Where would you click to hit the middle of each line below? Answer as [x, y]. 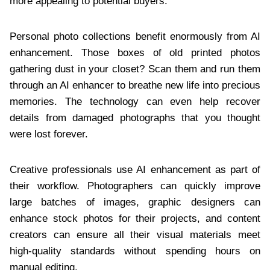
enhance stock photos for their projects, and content [135, 219]
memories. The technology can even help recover [135, 102]
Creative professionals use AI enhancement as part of [135, 170]
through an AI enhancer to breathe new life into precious [135, 86]
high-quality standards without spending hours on [135, 251]
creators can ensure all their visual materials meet [135, 235]
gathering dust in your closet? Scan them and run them [135, 69]
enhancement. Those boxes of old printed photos [135, 53]
